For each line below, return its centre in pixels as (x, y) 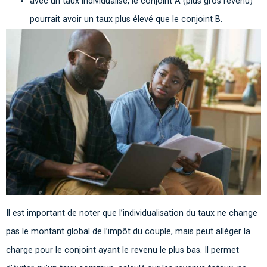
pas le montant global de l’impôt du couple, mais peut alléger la (128, 232)
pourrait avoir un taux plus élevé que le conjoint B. (127, 19)
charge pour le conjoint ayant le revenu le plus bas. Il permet (122, 250)
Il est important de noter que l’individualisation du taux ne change (132, 213)
